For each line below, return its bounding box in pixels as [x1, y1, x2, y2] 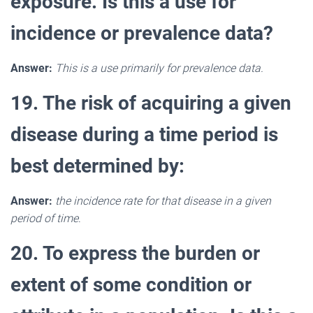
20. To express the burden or [10, 241, 260, 265]
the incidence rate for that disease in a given [55, 194, 271, 208]
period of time [10, 211, 78, 225]
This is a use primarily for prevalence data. [55, 61, 263, 75]
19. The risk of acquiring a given [10, 91, 291, 115]
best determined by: [10, 154, 184, 177]
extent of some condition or [10, 272, 252, 296]
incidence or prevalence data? [10, 21, 273, 45]
